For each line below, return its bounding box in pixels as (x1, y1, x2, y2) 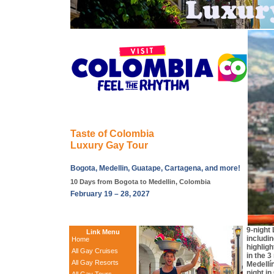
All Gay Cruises (72, 247, 118, 254)
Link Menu (86, 228, 120, 235)
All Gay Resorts (72, 259, 119, 266)
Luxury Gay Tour (70, 140, 148, 150)
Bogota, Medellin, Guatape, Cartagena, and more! (70, 164, 240, 173)
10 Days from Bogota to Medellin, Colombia (70, 177, 210, 185)
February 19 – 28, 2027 (70, 190, 150, 199)
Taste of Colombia (70, 128, 154, 139)
